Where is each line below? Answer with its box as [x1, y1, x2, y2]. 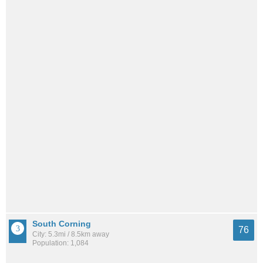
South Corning [32, 219, 91, 229]
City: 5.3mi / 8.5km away [32, 230, 109, 239]
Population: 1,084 [32, 239, 89, 248]
